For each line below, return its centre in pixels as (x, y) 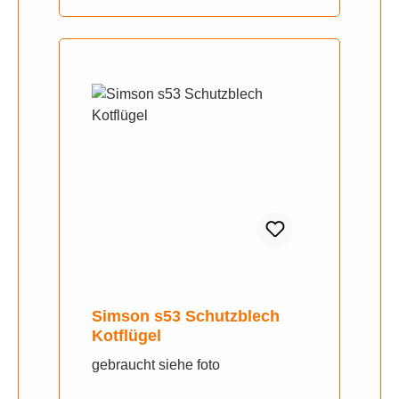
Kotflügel (126, 336)
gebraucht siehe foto (156, 365)
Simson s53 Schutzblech (186, 317)
